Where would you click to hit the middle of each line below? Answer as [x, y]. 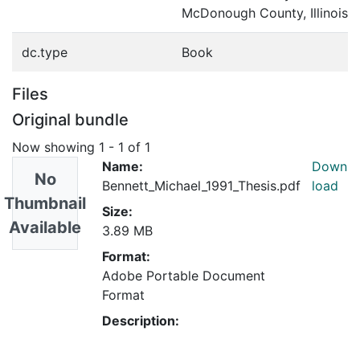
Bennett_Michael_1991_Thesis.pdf [201, 185]
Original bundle [70, 120]
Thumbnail [45, 203]
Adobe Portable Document [184, 275]
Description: [141, 320]
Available [45, 227]
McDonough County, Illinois [265, 13]
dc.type [45, 52]
